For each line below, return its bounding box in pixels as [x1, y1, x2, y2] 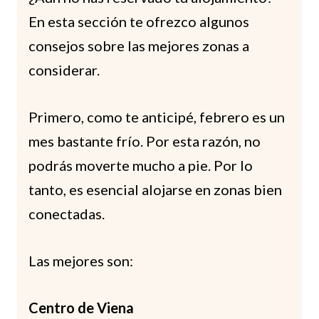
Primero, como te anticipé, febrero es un [28, 108, 285, 125]
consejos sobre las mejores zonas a [28, 36, 249, 54]
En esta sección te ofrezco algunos [28, 12, 249, 30]
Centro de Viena [28, 298, 134, 316]
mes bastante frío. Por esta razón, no [28, 132, 261, 150]
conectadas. [28, 204, 105, 222]
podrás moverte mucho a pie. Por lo [28, 156, 253, 174]
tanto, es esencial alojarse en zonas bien [28, 180, 282, 198]
